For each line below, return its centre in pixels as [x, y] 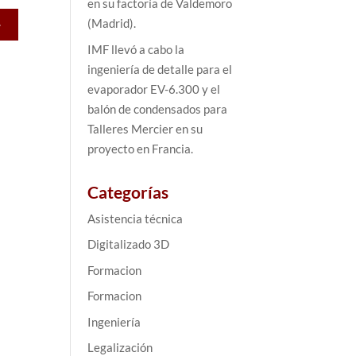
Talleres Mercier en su [145, 128]
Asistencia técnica [135, 218]
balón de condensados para [158, 108]
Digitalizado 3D [129, 244]
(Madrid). [112, 23]
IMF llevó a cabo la [136, 49]
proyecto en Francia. [141, 148]
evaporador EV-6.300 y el [154, 89]
